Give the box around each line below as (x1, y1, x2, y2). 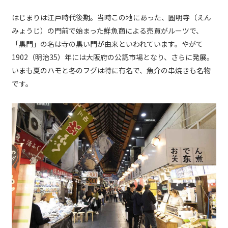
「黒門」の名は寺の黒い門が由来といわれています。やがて (12, 39, 203, 49)
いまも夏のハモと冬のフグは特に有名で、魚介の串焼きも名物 (12, 65, 211, 76)
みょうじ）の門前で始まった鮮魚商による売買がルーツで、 (12, 25, 203, 36)
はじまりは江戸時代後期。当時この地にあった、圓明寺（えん (12, 12, 211, 23)
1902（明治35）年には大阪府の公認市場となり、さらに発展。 (12, 52, 214, 63)
